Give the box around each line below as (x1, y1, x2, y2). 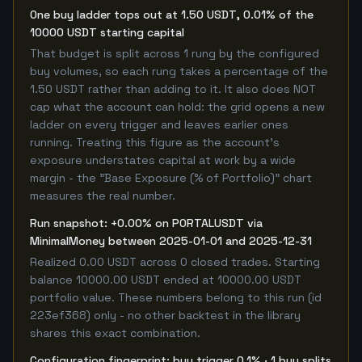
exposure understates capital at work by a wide (30, 153, 296, 167)
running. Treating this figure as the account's (30, 135, 280, 149)
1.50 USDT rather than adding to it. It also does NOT (30, 82, 316, 96)
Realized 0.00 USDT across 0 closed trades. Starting (30, 255, 320, 269)
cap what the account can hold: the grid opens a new (30, 99, 325, 114)
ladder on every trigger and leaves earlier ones (30, 117, 288, 132)
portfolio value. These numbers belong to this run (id (30, 290, 322, 305)
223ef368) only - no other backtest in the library (30, 308, 301, 322)
